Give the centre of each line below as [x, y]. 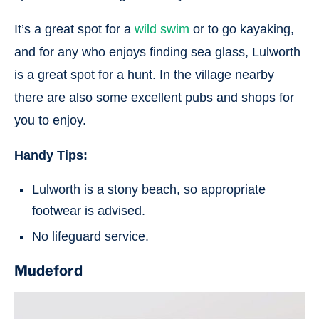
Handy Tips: [51, 156]
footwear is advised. [89, 211]
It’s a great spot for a [74, 30]
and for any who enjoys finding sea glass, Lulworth [157, 52]
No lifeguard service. [90, 237]
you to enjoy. [50, 121]
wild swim [162, 30]
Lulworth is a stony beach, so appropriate [149, 190]
